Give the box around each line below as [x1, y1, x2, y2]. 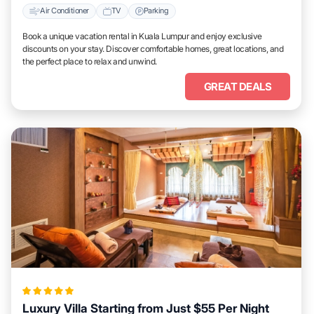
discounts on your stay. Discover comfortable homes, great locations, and [22, 43, 284, 54]
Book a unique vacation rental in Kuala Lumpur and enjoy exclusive [22, 30, 262, 41]
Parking [143, 6, 169, 16]
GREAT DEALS [203, 79, 272, 93]
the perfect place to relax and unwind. [22, 55, 157, 67]
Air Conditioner [40, 6, 89, 16]
